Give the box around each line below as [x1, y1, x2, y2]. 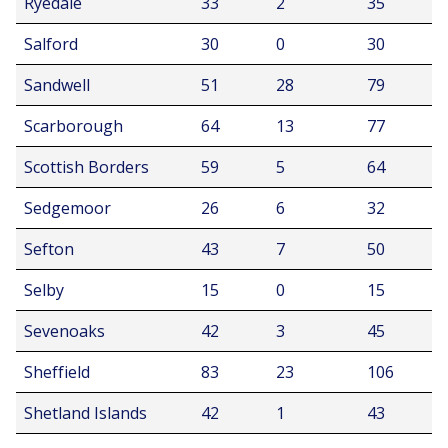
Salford [24, 33, 78, 55]
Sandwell [24, 74, 90, 96]
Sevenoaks [24, 320, 105, 342]
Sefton [24, 238, 74, 260]
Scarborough [24, 115, 123, 137]
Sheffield [24, 361, 90, 383]
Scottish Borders [24, 156, 149, 178]
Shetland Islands [24, 402, 147, 424]
